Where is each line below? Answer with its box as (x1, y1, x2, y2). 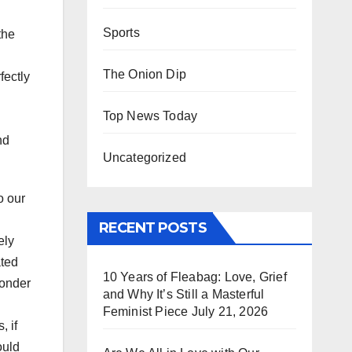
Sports (102, 26, 140, 39)
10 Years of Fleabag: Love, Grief (102, 270, 287, 284)
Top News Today (102, 109, 198, 123)
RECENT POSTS (98, 219, 207, 236)
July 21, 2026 (191, 305, 269, 318)
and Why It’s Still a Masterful (102, 288, 265, 301)
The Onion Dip (102, 68, 187, 81)
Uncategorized (102, 151, 187, 164)
